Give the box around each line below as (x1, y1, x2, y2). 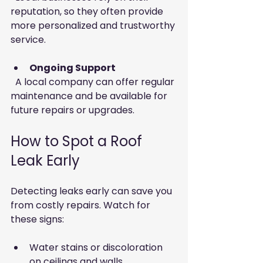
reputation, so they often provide (11, 5, 166, 19)
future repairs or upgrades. (11, 103, 134, 117)
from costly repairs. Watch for (11, 198, 153, 213)
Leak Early (11, 151, 80, 171)
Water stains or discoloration (29, 241, 165, 255)
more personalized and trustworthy (11, 19, 177, 33)
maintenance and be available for (11, 89, 170, 103)
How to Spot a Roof (11, 131, 146, 151)
